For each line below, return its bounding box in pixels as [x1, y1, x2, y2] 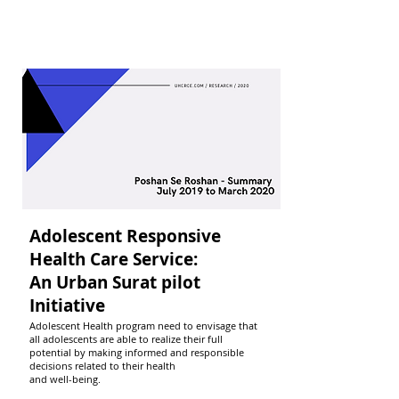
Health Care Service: [28, 248, 198, 271]
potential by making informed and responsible [28, 346, 244, 359]
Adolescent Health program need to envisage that [28, 319, 257, 332]
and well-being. [28, 372, 101, 386]
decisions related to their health [28, 359, 175, 372]
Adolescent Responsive [28, 224, 221, 248]
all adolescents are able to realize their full [28, 332, 223, 346]
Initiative [28, 294, 105, 317]
